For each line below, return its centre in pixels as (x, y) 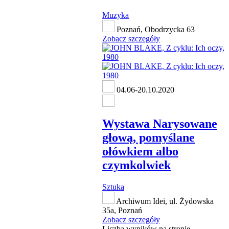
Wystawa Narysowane (160, 123)
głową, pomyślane (148, 137)
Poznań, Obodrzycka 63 (155, 29)
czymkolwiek (136, 165)
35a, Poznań (122, 210)
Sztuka (113, 187)
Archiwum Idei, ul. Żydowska (164, 201)
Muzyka (116, 15)
